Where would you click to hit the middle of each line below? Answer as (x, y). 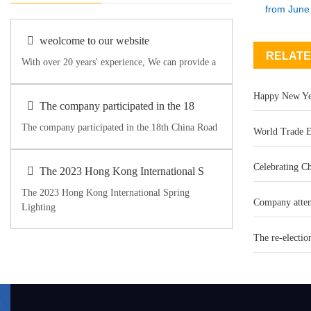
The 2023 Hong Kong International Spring (106, 193)
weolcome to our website (94, 41)
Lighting (39, 207)
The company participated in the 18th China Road (119, 127)
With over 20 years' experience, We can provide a (119, 62)
